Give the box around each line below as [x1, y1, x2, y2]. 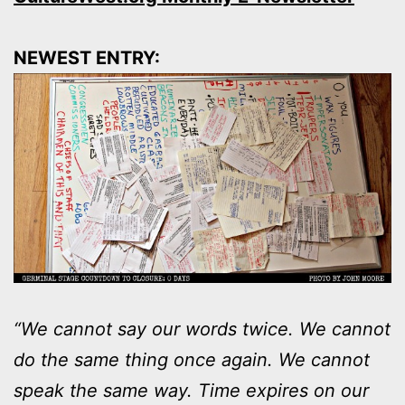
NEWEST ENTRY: [14, 47, 160, 70]
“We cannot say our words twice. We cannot [14, 318, 391, 341]
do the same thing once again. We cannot [14, 349, 370, 372]
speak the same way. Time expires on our [14, 380, 369, 402]
